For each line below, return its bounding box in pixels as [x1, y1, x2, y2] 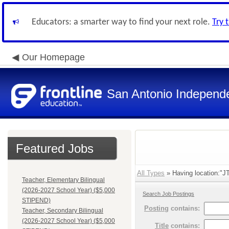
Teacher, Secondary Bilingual [22, 207, 103, 214]
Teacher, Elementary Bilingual [22, 176, 105, 184]
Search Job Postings [143, 191, 194, 197]
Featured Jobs [16, 142, 94, 155]
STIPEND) [22, 197, 51, 204]
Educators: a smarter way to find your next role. [32, 17, 212, 27]
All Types [137, 169, 165, 177]
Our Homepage [22, 52, 85, 62]
